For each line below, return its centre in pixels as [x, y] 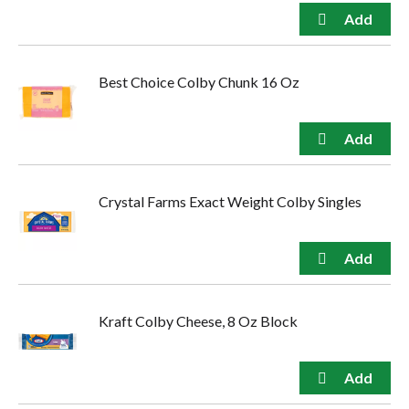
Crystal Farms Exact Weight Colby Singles [230, 202]
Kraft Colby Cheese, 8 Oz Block [198, 321]
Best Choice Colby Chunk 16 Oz [199, 82]
